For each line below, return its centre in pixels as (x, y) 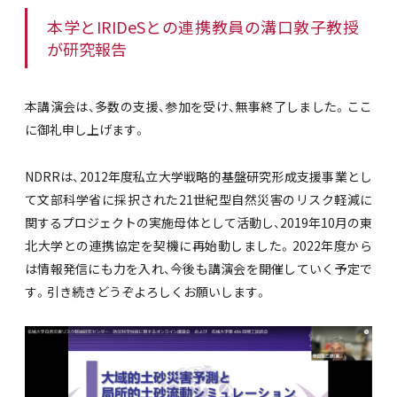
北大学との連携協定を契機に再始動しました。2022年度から (198, 245)
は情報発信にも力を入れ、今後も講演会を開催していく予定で (198, 268)
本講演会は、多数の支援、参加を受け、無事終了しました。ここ (198, 107)
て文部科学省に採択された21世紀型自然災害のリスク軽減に (198, 199)
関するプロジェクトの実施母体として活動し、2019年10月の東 (198, 222)
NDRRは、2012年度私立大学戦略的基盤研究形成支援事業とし (198, 176)
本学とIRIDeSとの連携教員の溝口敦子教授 (203, 27)
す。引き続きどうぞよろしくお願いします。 (146, 291)
